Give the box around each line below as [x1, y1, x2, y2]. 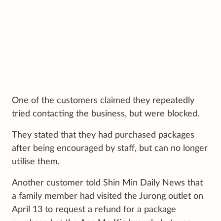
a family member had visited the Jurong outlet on [12, 191, 203, 201]
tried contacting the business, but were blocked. [12, 109, 199, 118]
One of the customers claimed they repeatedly [12, 96, 194, 105]
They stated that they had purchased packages [12, 130, 194, 140]
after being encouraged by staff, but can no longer [12, 144, 208, 153]
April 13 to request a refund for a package [12, 205, 176, 214]
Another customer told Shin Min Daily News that [12, 178, 203, 187]
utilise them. [12, 157, 60, 166]
